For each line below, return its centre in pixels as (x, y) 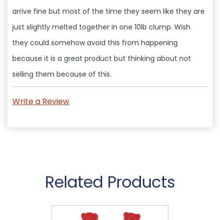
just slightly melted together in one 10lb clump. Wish (101, 27)
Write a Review (41, 102)
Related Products (110, 182)
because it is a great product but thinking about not (102, 58)
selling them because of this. (62, 74)
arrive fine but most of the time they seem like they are (109, 11)
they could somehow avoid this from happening (95, 42)
